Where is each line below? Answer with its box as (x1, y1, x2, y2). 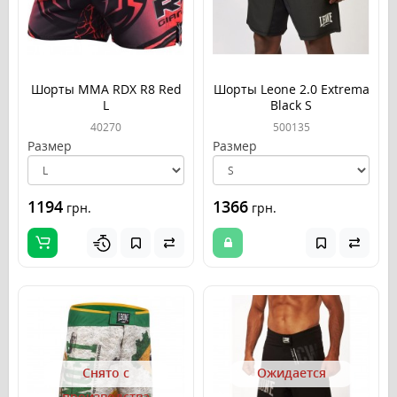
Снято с (82, 363, 129, 381)
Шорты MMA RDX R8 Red (30, 81, 182, 98)
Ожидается (256, 363, 326, 381)
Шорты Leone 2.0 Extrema (213, 81, 370, 98)
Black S (270, 97, 312, 114)
